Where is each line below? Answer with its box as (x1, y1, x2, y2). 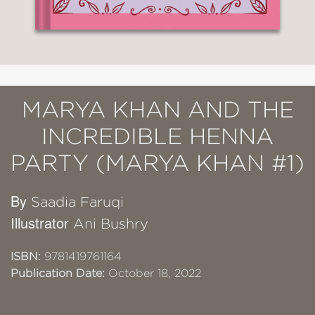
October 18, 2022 (105, 266, 201, 279)
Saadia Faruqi (31, 193, 124, 210)
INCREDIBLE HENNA (41, 123, 274, 148)
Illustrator (11, 212, 73, 233)
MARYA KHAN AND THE (21, 96, 294, 122)
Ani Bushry (73, 215, 148, 231)
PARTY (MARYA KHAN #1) (11, 150, 304, 175)
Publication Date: (11, 266, 105, 279)
